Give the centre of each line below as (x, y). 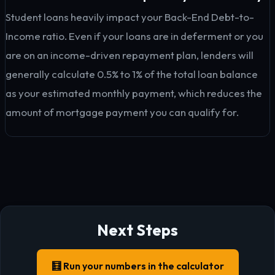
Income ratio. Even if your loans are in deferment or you (134, 36)
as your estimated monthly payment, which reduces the (134, 93)
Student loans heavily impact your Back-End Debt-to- (130, 17)
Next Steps (137, 230)
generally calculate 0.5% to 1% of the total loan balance (132, 74)
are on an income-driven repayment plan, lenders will (130, 55)
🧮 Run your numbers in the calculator (137, 266)
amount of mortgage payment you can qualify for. (122, 112)
